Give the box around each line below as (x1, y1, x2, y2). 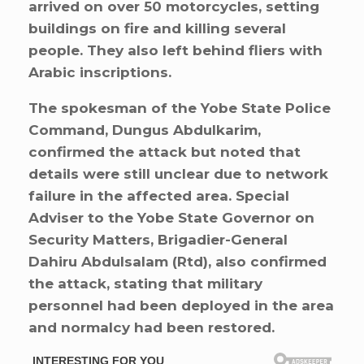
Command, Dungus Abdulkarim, (28, 121, 261, 138)
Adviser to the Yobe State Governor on (28, 209, 314, 226)
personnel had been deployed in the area (28, 297, 334, 314)
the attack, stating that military (28, 275, 262, 292)
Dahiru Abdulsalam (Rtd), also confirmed (28, 253, 327, 270)
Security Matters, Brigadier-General (28, 231, 288, 248)
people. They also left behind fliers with (28, 41, 323, 58)
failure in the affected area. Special (28, 187, 289, 204)
